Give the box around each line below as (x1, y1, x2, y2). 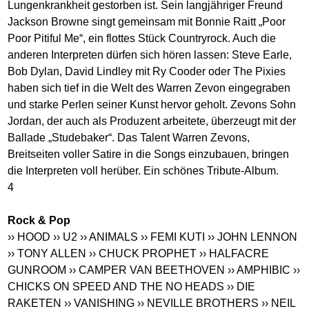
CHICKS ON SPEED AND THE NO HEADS (8, 280, 225, 292)
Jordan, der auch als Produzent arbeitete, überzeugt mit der (8, 114, 297, 127)
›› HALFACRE (199, 247, 270, 259)
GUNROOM (8, 263, 67, 276)
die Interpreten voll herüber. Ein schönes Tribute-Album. (8, 164, 279, 177)
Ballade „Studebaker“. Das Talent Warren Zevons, (8, 131, 250, 143)
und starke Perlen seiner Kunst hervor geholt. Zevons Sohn (8, 98, 297, 110)
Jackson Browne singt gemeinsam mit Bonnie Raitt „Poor (8, 15, 286, 28)
